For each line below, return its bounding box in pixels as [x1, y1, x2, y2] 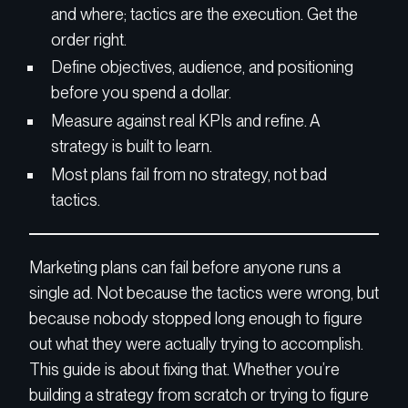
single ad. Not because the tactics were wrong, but [29, 283, 379, 303]
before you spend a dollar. [51, 83, 231, 103]
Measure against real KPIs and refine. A [51, 110, 319, 130]
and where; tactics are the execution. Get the [51, 4, 358, 24]
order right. [51, 29, 127, 49]
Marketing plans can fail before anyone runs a [29, 258, 341, 278]
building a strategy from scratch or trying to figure [29, 385, 369, 405]
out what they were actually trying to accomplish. [29, 334, 363, 354]
